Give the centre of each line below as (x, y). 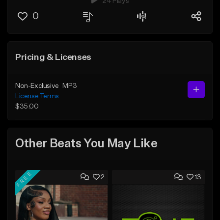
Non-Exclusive (37, 86)
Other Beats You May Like (86, 144)
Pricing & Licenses (53, 57)
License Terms (37, 96)
